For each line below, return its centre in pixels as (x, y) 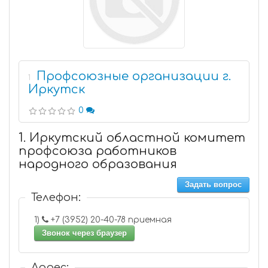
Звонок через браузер (84, 233)
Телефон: (56, 197)
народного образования (98, 164)
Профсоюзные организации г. (134, 76)
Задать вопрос (213, 185)
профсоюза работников (98, 151)
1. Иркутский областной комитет (132, 138)
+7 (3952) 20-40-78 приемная (151, 220)
